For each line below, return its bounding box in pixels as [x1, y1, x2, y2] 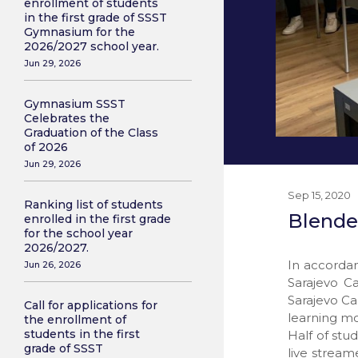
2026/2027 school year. [24, 39, 159, 54]
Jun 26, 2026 [24, 259, 81, 270]
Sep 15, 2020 [288, 188, 351, 201]
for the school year [24, 226, 133, 241]
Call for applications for [24, 298, 157, 312]
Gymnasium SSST [24, 97, 125, 111]
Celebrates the [24, 111, 109, 125]
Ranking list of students [24, 197, 163, 212]
